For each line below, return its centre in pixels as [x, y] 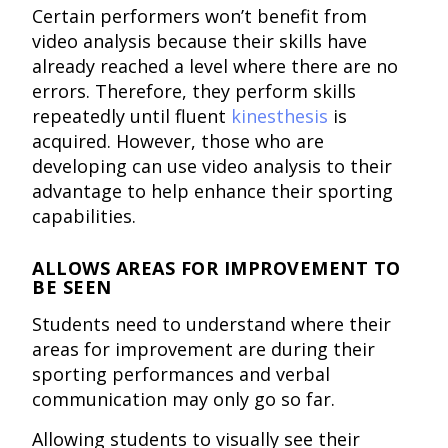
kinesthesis [280, 116]
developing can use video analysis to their [212, 166]
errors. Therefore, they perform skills [194, 91]
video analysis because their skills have [200, 41]
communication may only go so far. [184, 399]
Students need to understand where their [212, 324]
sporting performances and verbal [181, 374]
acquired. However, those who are [178, 141]
